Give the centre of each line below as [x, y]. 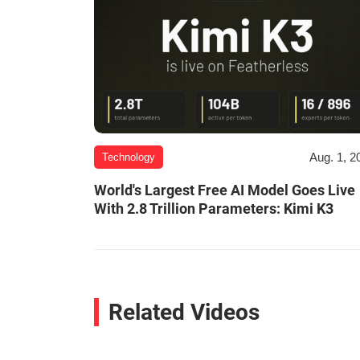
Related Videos [184, 313]
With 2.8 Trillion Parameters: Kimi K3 [214, 209]
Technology [129, 157]
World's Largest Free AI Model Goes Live [225, 190]
